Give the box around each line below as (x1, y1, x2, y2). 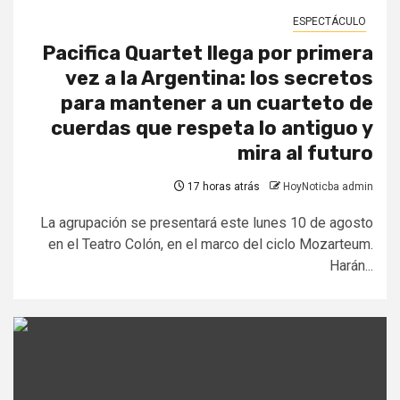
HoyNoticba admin (283, 180, 373, 194)
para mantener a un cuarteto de (61, 91, 373, 116)
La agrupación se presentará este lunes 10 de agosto (40, 214, 373, 232)
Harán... (329, 257, 373, 275)
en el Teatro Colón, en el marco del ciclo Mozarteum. (48, 236, 373, 254)
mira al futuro (237, 141, 373, 166)
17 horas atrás (185, 180, 260, 194)
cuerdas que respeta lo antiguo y (51, 116, 373, 141)
